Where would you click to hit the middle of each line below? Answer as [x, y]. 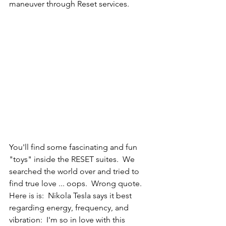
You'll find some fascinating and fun [74, 147]
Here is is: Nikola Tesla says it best [71, 196]
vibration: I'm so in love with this [68, 220]
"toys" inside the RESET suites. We [73, 159]
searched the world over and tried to [75, 172]
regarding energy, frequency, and [70, 208]
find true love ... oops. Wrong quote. [77, 184]
